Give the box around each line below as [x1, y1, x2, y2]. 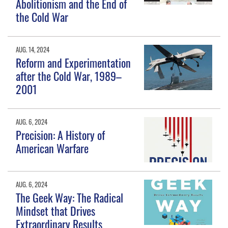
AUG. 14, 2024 [16, 44, 50, 55]
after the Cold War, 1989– [16, 68, 122, 84]
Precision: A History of [16, 127, 105, 144]
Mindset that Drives [16, 203, 96, 219]
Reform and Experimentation [16, 54, 131, 71]
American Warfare [16, 140, 89, 157]
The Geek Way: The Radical [16, 189, 124, 206]
